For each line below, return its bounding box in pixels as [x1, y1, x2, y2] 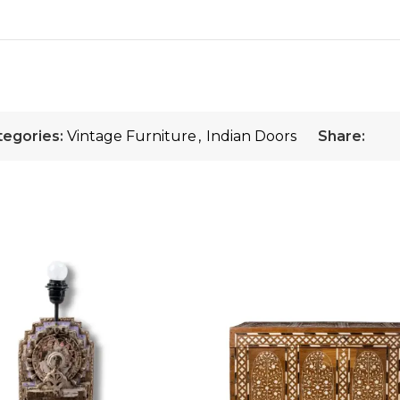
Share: [318, 128, 365, 145]
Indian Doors [206, 128, 296, 145]
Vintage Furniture [67, 128, 196, 145]
